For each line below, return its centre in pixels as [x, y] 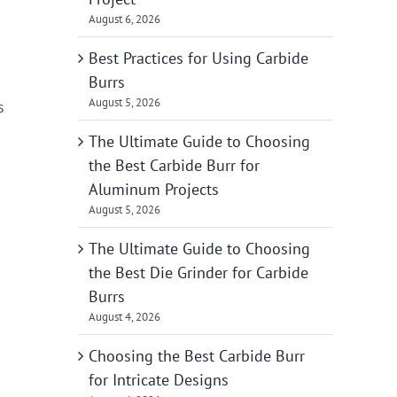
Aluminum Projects [154, 189]
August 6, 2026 [125, 19]
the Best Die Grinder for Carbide [198, 272]
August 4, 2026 [125, 316]
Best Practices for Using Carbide [198, 58]
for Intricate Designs [159, 379]
